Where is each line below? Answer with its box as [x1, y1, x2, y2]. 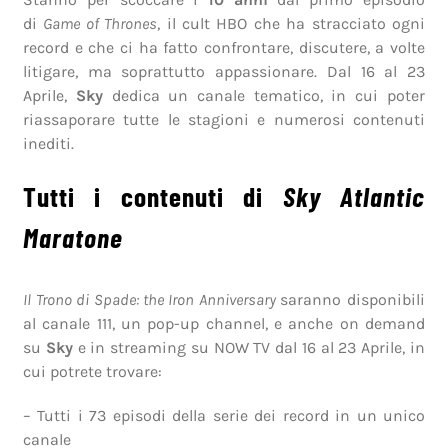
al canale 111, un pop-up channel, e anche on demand [23, 313, 425, 333]
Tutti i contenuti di [23, 179, 283, 212]
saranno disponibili [280, 289, 425, 309]
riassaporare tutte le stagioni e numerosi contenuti [23, 109, 425, 129]
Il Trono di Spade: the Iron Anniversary [23, 289, 281, 309]
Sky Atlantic [282, 179, 425, 212]
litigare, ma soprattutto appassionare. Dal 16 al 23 [23, 61, 425, 81]
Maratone [23, 220, 124, 253]
